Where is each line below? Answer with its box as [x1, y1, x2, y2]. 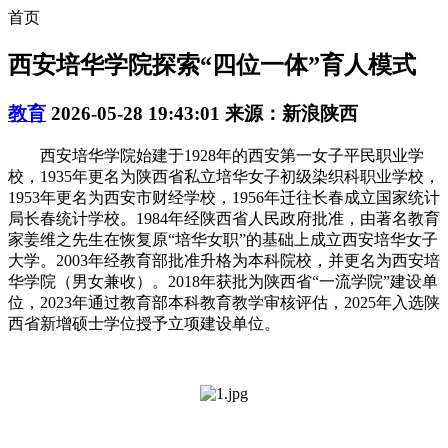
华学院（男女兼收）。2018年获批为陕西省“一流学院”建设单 [8, 272, 438, 290]
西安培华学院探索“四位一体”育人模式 [8, 51, 416, 78]
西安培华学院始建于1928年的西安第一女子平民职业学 [8, 146, 424, 164]
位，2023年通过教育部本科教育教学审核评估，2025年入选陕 [8, 293, 440, 311]
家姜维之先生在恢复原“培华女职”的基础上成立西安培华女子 [8, 230, 438, 248]
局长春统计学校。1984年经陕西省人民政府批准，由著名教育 [8, 209, 440, 227]
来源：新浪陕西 [225, 102, 358, 124]
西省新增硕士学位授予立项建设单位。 [8, 314, 280, 332]
